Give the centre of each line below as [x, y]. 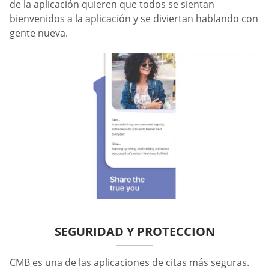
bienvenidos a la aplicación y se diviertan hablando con [134, 19]
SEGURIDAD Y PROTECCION [134, 231]
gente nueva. [39, 33]
